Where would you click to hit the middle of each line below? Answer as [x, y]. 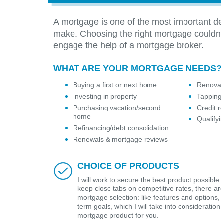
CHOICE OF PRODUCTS [128, 166]
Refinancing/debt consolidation [121, 128]
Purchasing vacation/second [117, 108]
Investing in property [105, 96]
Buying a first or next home [115, 85]
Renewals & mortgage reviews [120, 139]
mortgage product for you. [118, 215]
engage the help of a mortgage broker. [129, 46]
